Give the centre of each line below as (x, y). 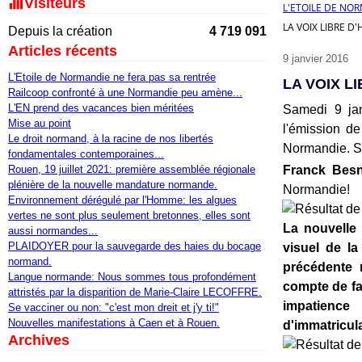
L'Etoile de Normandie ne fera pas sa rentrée (112, 77)
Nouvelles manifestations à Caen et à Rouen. (114, 323)
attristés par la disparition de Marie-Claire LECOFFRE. (135, 292)
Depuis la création (60, 31)
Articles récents (63, 51)
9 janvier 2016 (316, 59)
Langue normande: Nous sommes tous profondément (132, 277)
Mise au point (40, 123)
